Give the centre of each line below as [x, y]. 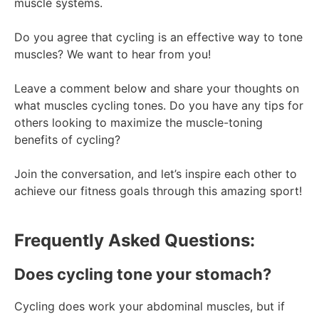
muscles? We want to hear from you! [113, 54]
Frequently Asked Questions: [135, 240]
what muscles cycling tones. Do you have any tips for [159, 105]
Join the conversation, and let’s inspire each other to [156, 173]
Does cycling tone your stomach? [143, 274]
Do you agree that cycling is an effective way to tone [158, 37]
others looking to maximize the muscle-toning [138, 122]
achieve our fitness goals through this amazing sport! [158, 190]
